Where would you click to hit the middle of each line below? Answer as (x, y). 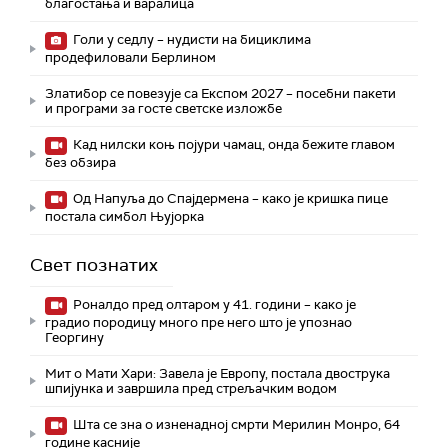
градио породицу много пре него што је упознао (198, 323)
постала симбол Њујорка (124, 217)
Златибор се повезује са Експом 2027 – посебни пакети (220, 94)
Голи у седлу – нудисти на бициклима (190, 40)
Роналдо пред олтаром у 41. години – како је (213, 305)
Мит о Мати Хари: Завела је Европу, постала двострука (217, 374)
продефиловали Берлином (130, 58)
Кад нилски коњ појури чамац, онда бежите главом (232, 145)
